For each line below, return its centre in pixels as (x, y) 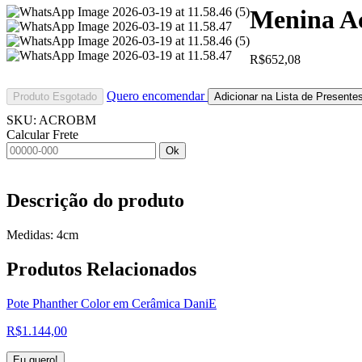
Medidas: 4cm (42, 234)
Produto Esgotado (55, 96)
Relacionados (141, 269)
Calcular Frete (42, 134)
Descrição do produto (95, 200)
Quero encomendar (157, 95)
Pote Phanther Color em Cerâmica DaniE (112, 303)
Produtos (46, 269)
